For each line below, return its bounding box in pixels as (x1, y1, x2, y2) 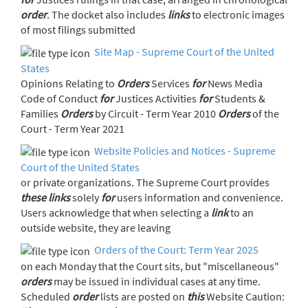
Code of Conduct (21, 91, 100, 105)
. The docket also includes (47, 7, 168, 21)
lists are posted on (98, 289, 187, 304)
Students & (212, 91, 265, 105)
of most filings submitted (21, 22, 137, 36)
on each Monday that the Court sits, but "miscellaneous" (21, 259, 279, 274)
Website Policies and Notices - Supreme (92, 143, 276, 157)
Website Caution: (245, 289, 285, 304)
